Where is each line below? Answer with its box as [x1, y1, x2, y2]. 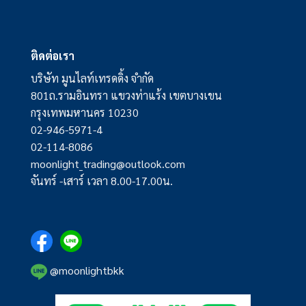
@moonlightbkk [46, 262, 124, 277]
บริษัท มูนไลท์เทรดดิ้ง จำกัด [30, 71, 154, 86]
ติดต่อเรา [30, 48, 74, 64]
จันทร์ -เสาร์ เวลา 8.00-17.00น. [30, 173, 173, 189]
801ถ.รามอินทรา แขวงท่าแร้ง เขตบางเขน [30, 88, 222, 103]
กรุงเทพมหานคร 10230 [30, 105, 139, 120]
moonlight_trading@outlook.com [30, 156, 185, 171]
